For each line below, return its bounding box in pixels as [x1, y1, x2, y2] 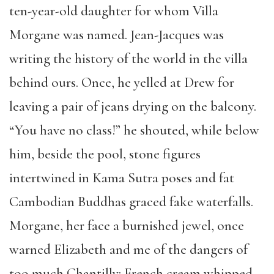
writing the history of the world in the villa [9, 50, 248, 67]
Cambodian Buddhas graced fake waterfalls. [9, 193, 253, 210]
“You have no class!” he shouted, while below [9, 122, 259, 139]
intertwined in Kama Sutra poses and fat [9, 169, 234, 187]
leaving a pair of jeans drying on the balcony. [9, 98, 256, 115]
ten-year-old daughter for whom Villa [9, 2, 218, 20]
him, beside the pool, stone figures [9, 146, 201, 163]
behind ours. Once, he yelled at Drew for [9, 74, 234, 91]
